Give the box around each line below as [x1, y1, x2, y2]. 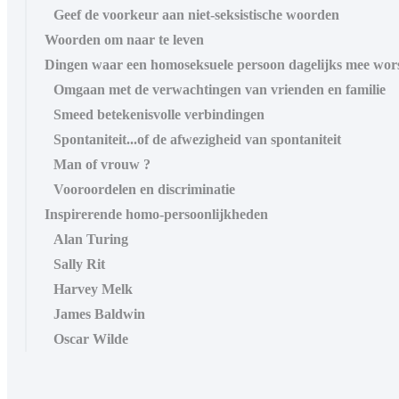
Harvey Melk [53, 281, 133, 297]
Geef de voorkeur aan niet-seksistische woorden [53, 6, 339, 22]
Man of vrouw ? [53, 156, 151, 172]
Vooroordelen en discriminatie [53, 181, 235, 197]
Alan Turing [53, 231, 128, 247]
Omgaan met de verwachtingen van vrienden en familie [53, 81, 386, 97]
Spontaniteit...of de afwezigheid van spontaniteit [53, 131, 341, 147]
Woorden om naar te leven [45, 31, 204, 47]
